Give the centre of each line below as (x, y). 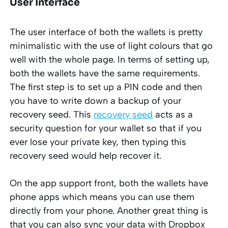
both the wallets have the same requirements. (105, 73)
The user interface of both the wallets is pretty (106, 32)
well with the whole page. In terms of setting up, (110, 59)
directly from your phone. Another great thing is (109, 210)
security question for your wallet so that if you (106, 128)
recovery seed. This (52, 114)
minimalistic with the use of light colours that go (111, 46)
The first (27, 87)
